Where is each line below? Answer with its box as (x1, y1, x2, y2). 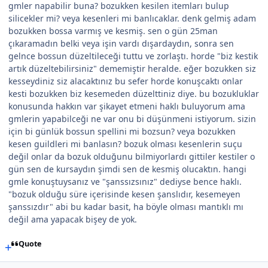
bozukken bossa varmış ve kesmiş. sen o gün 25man (8, 25, 218, 36)
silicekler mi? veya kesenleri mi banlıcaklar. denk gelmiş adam (8, 12, 256, 24)
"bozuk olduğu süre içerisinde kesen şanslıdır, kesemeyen (8, 188, 240, 200)
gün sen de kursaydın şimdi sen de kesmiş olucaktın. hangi (8, 163, 246, 175)
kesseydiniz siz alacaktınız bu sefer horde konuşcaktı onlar (8, 75, 243, 87)
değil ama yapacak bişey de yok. (8, 213, 137, 225)
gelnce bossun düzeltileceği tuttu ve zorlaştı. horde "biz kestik (8, 50, 258, 62)
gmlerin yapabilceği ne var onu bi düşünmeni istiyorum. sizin (8, 112, 256, 124)
